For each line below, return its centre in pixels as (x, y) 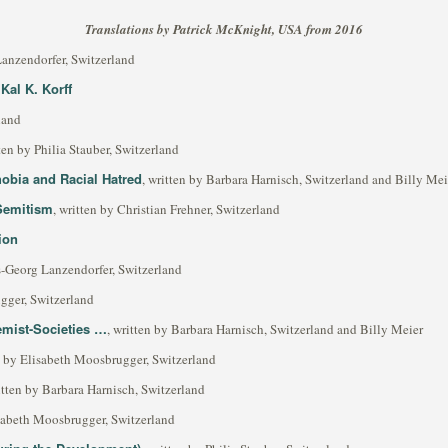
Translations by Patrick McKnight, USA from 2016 (224, 29)
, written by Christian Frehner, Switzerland (166, 209)
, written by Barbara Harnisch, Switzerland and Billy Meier (265, 329)
